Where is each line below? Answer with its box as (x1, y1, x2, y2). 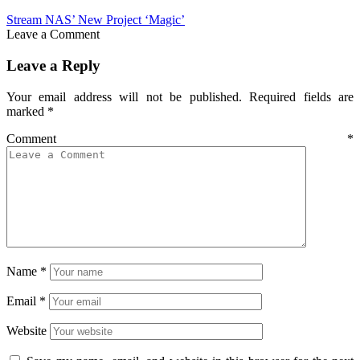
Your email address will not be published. (6, 89, 242, 104)
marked (6, 104, 47, 118)
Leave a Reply (6, 56, 100, 74)
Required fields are (249, 89, 354, 104)
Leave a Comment (6, 27, 100, 42)
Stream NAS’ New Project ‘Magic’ (6, 13, 185, 27)
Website (6, 323, 47, 337)
